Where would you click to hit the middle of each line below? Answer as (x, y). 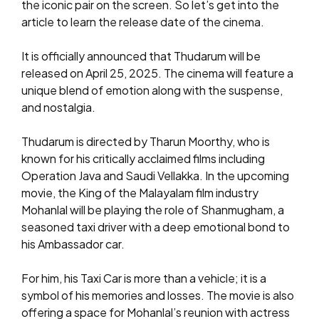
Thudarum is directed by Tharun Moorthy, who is (146, 141)
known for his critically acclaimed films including (143, 158)
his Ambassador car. (73, 244)
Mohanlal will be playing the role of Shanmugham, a (153, 210)
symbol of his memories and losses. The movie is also (158, 295)
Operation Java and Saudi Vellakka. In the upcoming (155, 176)
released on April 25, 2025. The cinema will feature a (157, 73)
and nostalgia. (58, 107)
